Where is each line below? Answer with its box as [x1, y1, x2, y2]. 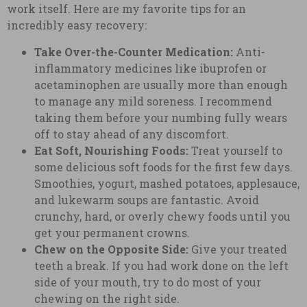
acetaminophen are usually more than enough [34, 77, 288, 92]
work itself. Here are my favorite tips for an [7, 1, 246, 16]
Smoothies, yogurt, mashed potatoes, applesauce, [34, 175, 299, 191]
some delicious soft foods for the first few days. [34, 159, 293, 174]
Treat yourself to [188, 143, 282, 158]
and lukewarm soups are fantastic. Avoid [34, 192, 259, 207]
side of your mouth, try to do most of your [34, 274, 261, 289]
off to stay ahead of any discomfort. [34, 126, 229, 141]
